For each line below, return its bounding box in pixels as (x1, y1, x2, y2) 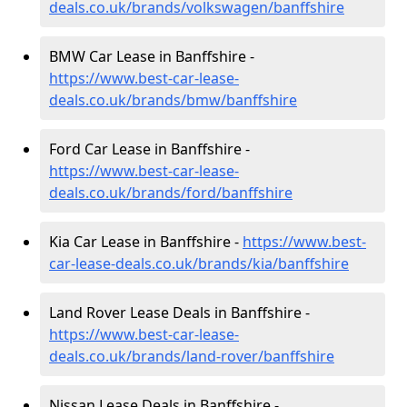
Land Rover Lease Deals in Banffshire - (49, 303, 310, 323)
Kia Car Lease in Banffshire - (49, 232, 243, 252)
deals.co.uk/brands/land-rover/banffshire (49, 346, 334, 366)
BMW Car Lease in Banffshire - (49, 46, 254, 66)
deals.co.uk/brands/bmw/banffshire (49, 90, 297, 110)
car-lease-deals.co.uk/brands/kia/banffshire (49, 253, 349, 273)
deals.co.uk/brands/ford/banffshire (49, 183, 293, 203)
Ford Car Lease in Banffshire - (49, 139, 250, 159)
